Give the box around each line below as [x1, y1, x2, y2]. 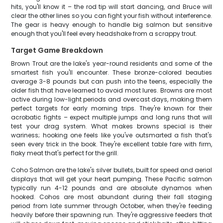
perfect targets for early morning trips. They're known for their [11, 104, 212, 112]
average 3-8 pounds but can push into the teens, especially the [11, 77, 212, 86]
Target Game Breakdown [11, 45, 104, 55]
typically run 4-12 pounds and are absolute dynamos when [11, 184, 212, 192]
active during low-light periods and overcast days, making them [11, 95, 212, 104]
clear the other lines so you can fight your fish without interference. [11, 11, 212, 20]
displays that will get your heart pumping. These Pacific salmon [11, 175, 212, 183]
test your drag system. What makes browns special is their [11, 122, 212, 130]
